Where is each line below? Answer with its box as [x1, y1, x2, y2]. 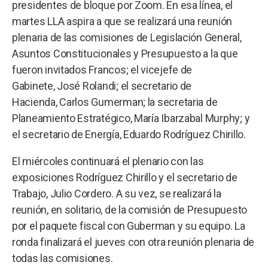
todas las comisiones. [12, 251, 113, 264]
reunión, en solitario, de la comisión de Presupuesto [12, 203, 247, 216]
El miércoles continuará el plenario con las [12, 154, 204, 167]
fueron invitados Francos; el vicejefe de [12, 63, 193, 76]
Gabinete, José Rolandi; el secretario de [12, 79, 192, 92]
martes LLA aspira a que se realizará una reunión [12, 14, 233, 28]
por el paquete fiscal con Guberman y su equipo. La [12, 219, 245, 232]
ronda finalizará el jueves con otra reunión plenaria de [12, 235, 255, 248]
